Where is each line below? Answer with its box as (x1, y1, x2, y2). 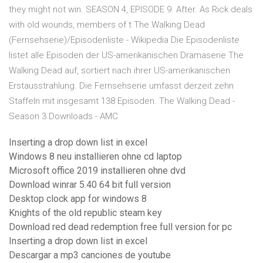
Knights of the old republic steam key (9, 207, 162, 219)
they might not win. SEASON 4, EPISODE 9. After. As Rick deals (9, 4, 252, 15)
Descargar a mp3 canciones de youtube (9, 249, 171, 261)
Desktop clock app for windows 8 (9, 193, 147, 205)
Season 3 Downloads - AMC (9, 111, 118, 122)
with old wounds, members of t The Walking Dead (9, 19, 205, 31)
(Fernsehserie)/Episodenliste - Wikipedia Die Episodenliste (9, 35, 240, 46)
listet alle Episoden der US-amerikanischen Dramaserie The (9, 50, 244, 61)
